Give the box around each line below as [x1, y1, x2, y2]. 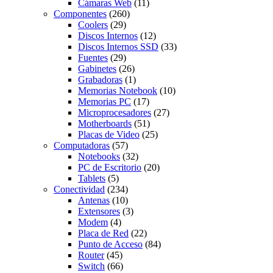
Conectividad [54, 184, 105, 194]
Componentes [54, 9, 107, 19]
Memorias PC [78, 96, 131, 107]
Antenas [78, 195, 110, 205]
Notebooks [78, 151, 120, 161]
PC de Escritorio [78, 162, 141, 172]
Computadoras [54, 140, 110, 151]
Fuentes [78, 52, 108, 63]
